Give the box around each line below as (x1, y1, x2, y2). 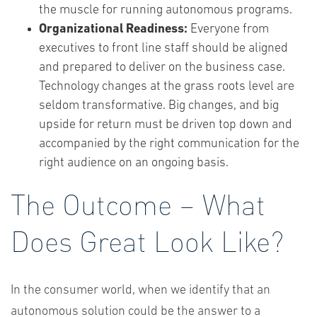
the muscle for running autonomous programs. (39, 4, 292, 17)
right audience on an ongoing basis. (39, 156, 229, 170)
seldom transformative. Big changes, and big (39, 99, 279, 113)
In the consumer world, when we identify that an (11, 284, 270, 297)
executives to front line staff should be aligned (39, 42, 288, 55)
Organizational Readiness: (39, 23, 190, 36)
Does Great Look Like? (11, 222, 284, 258)
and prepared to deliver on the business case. (39, 61, 285, 74)
